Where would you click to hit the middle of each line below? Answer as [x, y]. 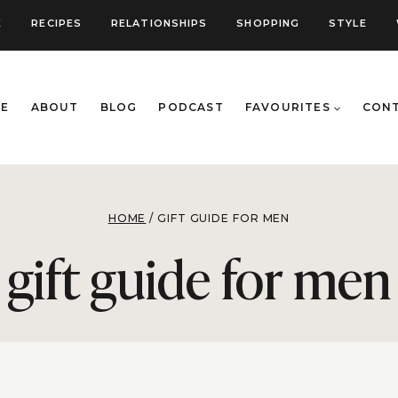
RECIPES [57, 23]
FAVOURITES [287, 107]
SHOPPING [268, 23]
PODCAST [191, 107]
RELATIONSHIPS [159, 23]
